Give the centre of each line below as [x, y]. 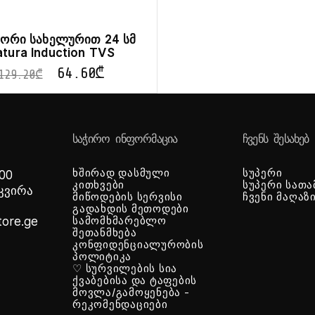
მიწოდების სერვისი [128, 197]
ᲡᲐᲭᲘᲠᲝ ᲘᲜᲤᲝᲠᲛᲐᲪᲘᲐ [125, 140]
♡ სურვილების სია [125, 269]
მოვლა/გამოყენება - [131, 293]
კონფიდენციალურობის [138, 245]
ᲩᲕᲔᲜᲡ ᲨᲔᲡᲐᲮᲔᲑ [276, 140]
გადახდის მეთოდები [131, 209]
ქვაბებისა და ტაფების [135, 281]
